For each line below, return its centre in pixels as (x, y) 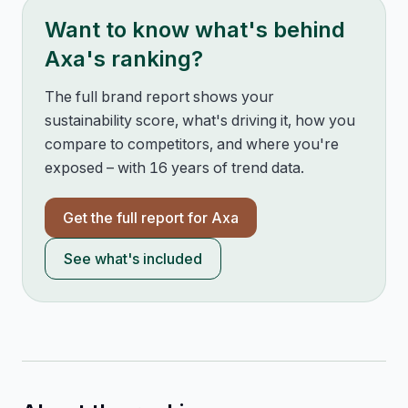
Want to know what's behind (195, 30)
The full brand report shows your (159, 97)
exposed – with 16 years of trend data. (174, 168)
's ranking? (144, 59)
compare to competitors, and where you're (192, 144)
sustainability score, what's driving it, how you (200, 120)
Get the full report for (137, 218)
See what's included (133, 259)
